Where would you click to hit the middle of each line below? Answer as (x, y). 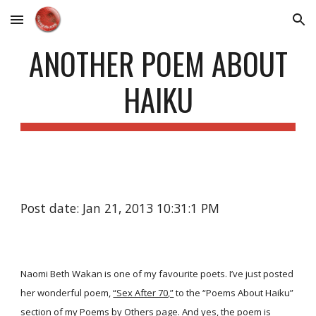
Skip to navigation (261, 26)
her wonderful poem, (66, 293)
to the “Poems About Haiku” (234, 293)
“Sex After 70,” (144, 293)
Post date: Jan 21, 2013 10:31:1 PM (120, 208)
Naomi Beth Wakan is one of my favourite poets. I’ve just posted (157, 274)
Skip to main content (61, 26)
